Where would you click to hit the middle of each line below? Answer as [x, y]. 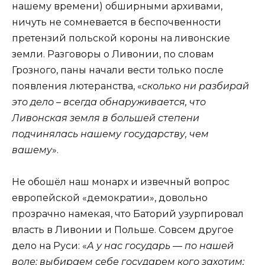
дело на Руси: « [49, 245]
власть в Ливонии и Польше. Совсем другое [123, 230]
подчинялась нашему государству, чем [110, 134]
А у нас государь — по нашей [160, 245]
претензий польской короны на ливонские [121, 38]
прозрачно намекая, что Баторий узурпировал [128, 214]
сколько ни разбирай [195, 86]
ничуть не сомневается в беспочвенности [117, 22]
